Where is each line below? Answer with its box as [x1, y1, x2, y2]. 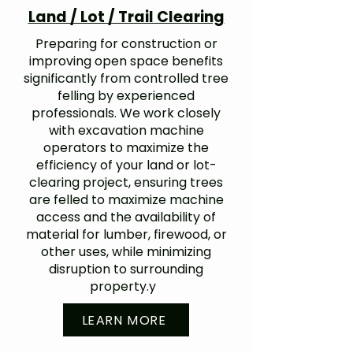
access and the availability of [36, 208, 216, 226]
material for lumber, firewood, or [25, 225, 227, 243]
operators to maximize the [43, 139, 209, 157]
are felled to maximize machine [28, 191, 224, 209]
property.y [90, 277, 162, 295]
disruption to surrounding [49, 260, 203, 278]
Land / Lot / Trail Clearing [28, 6, 225, 28]
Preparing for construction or [35, 35, 217, 53]
